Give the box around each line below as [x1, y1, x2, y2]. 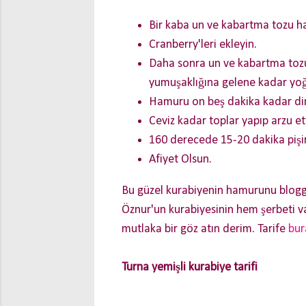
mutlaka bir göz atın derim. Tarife [122, 223, 288, 236]
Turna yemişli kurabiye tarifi [122, 261, 258, 274]
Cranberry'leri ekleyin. [149, 38, 257, 51]
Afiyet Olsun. [149, 153, 212, 166]
